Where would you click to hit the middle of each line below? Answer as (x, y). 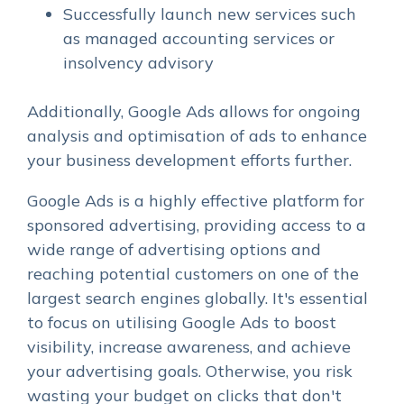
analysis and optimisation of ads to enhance (197, 136)
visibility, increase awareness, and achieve (189, 347)
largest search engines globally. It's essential (197, 298)
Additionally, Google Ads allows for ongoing (194, 112)
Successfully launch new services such (210, 14)
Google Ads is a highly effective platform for (196, 201)
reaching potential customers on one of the (193, 274)
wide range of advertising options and (174, 250)
